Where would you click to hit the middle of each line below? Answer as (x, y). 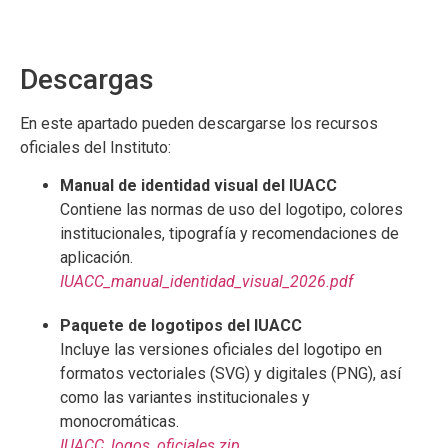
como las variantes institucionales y (185, 397)
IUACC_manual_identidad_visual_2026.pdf (206, 281)
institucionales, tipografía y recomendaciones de (229, 233)
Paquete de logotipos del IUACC (181, 325)
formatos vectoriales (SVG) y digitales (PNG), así (230, 373)
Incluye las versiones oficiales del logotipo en (221, 349)
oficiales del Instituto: (95, 147)
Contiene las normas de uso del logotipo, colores (231, 209)
